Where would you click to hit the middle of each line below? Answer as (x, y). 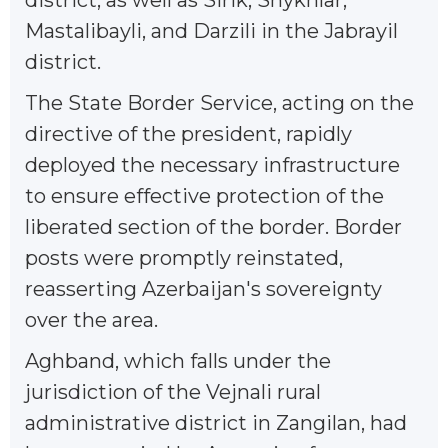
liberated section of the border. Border (213, 226)
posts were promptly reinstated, (184, 257)
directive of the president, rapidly (188, 133)
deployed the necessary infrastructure (212, 164)
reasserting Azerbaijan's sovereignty (203, 288)
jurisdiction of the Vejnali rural (173, 391)
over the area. (91, 319)
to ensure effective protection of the (204, 195)
